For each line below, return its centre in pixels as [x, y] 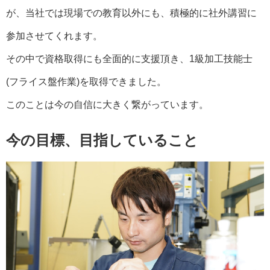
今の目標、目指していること [102, 140]
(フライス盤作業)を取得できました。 [86, 81]
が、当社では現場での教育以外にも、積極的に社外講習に [131, 13]
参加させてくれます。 [54, 36]
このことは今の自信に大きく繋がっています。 [107, 104]
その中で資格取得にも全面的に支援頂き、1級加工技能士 [129, 58]
